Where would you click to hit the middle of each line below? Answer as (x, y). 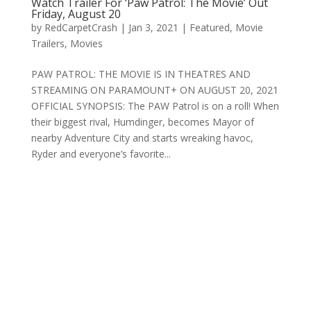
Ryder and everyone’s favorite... (101, 154)
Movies (86, 43)
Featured (209, 27)
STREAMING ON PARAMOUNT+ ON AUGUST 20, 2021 (154, 90)
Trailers (48, 43)
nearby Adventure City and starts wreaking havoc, (142, 138)
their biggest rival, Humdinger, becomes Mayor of (142, 122)
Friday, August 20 (76, 14)
